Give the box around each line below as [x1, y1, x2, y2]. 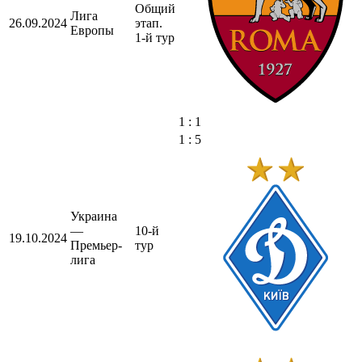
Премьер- [70, 238, 122, 252]
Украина [70, 208, 117, 223]
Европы [70, 23, 114, 37]
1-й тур [135, 30, 175, 44]
